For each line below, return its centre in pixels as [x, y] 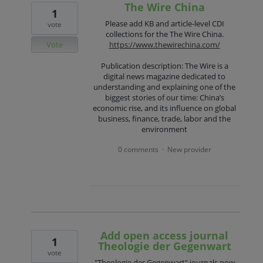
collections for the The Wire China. [164, 34]
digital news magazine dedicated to [165, 77]
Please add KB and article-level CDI [164, 24]
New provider [189, 149]
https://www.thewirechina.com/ [164, 45]
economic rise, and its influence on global [165, 108]
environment [165, 129]
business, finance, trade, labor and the [165, 119]
